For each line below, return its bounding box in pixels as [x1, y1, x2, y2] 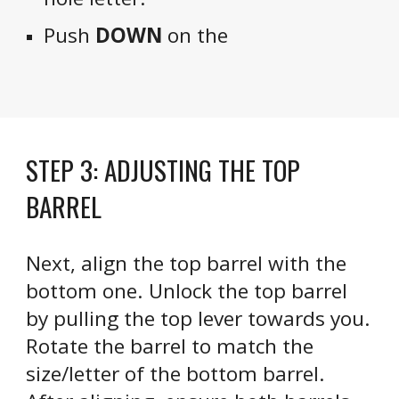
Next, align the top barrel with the [26, 249, 347, 277]
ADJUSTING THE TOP [104, 151, 301, 189]
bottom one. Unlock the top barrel [26, 277, 348, 305]
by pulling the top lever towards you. [26, 305, 371, 332]
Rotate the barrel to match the [26, 332, 314, 360]
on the [162, 20, 234, 49]
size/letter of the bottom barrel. [26, 360, 326, 387]
